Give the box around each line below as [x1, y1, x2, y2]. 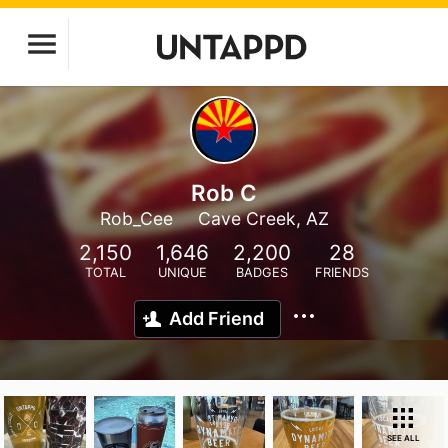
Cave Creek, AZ [197, 208, 329, 229]
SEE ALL [386, 433, 420, 443]
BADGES [236, 265, 288, 280]
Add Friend [169, 308, 264, 329]
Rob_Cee [99, 208, 173, 229]
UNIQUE [158, 265, 207, 280]
